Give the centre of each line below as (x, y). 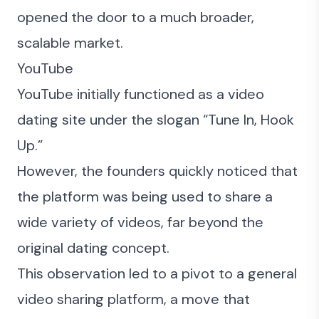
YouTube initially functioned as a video (141, 94)
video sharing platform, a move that (134, 299)
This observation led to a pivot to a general (157, 273)
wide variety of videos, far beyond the (140, 222)
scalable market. (70, 43)
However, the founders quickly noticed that (157, 171)
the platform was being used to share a (145, 197)
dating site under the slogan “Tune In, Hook (156, 120)
